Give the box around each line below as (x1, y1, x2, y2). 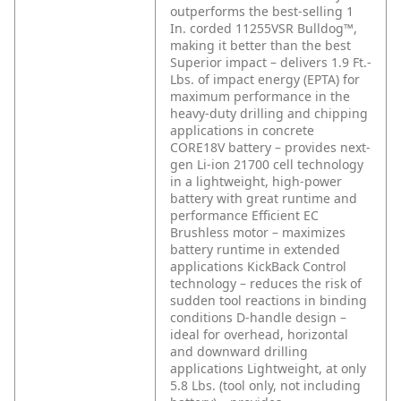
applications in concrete (170, 122, 314, 140)
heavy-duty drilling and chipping (170, 105, 368, 123)
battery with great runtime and (170, 190, 357, 208)
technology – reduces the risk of (170, 275, 362, 293)
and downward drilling (170, 343, 308, 361)
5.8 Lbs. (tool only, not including (170, 377, 361, 395)
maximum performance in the (170, 88, 350, 106)
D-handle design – (236, 309, 346, 327)
